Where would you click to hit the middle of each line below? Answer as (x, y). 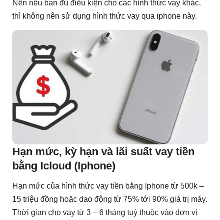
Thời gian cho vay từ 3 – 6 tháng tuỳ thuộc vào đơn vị (105, 213)
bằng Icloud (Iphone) (64, 165)
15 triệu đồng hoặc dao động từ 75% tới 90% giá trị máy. (110, 199)
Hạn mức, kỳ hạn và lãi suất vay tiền (103, 151)
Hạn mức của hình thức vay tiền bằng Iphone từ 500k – (108, 186)
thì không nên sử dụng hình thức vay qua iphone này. (105, 16)
